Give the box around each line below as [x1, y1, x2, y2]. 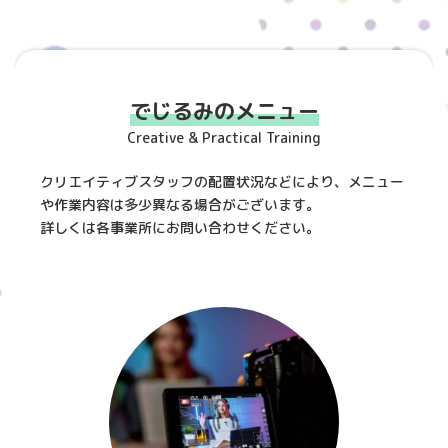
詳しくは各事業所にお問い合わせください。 [40, 217, 321, 237]
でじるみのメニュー [129, 95, 319, 126]
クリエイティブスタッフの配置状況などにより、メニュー [40, 171, 405, 191]
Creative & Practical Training [127, 127, 321, 147]
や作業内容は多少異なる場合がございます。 [40, 194, 321, 214]
